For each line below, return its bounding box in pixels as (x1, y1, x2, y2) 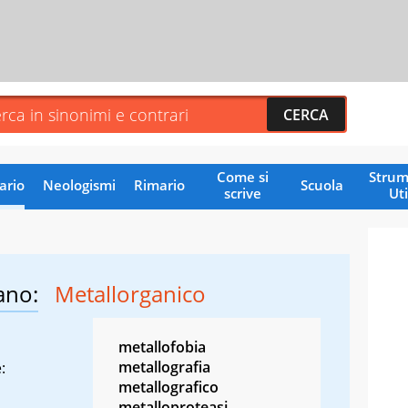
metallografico (118, 376, 219, 397)
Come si (216, 167, 269, 186)
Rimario (133, 175, 185, 194)
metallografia (118, 356, 210, 377)
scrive (223, 183, 261, 202)
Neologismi (42, 175, 116, 194)
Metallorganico (55, 278, 206, 309)
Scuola (300, 175, 343, 194)
